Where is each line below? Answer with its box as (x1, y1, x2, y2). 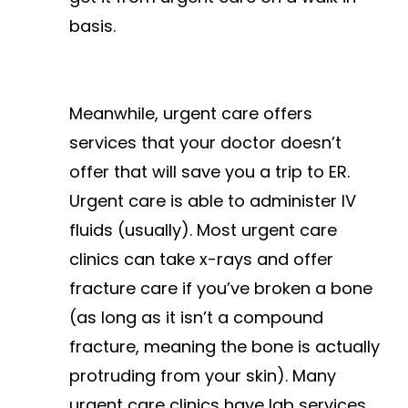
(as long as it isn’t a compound (69, 306, 323, 330)
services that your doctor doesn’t (69, 131, 342, 155)
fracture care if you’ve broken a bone (69, 277, 372, 301)
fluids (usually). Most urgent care (69, 219, 337, 242)
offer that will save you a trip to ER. (69, 160, 350, 184)
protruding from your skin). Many (69, 364, 336, 388)
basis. (69, 15, 116, 38)
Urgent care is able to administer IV (69, 189, 356, 213)
